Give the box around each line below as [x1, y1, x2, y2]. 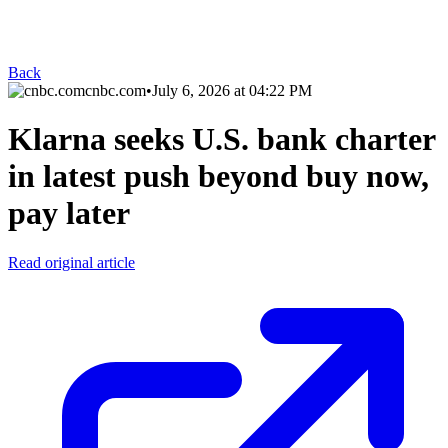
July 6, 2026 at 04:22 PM [152, 82, 312, 99]
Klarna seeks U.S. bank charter [8, 121, 435, 158]
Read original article [8, 253, 135, 271]
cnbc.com [85, 82, 146, 99]
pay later [8, 195, 130, 232]
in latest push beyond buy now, [8, 158, 429, 195]
